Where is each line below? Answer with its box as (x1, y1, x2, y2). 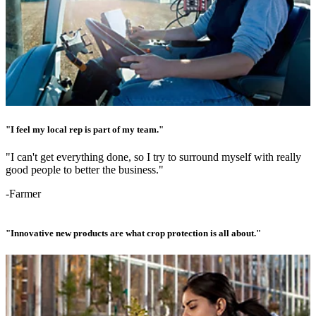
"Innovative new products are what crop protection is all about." (6, 227, 261, 238)
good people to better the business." (6, 164, 164, 176)
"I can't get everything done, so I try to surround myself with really (6, 151, 301, 164)
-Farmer (6, 188, 41, 200)
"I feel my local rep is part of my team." (6, 124, 164, 135)
